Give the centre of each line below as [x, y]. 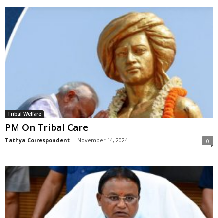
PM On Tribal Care [46, 128]
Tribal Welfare [24, 114]
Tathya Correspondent [37, 140]
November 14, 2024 [102, 140]
